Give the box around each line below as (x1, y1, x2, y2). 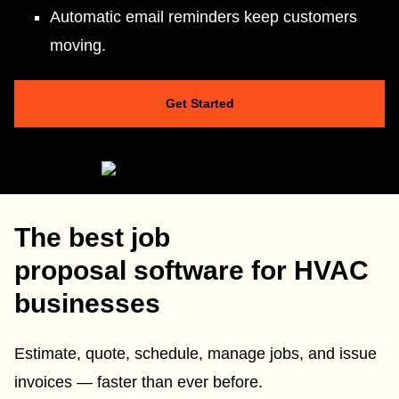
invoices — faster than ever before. (14, 373, 267, 392)
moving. (50, 37, 106, 55)
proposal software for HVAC (14, 255, 369, 285)
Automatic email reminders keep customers (50, 8, 357, 27)
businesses (14, 288, 160, 318)
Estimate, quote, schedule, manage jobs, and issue (14, 345, 377, 363)
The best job (14, 222, 170, 252)
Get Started (165, 95, 234, 110)
